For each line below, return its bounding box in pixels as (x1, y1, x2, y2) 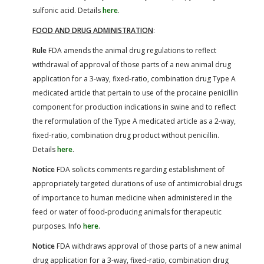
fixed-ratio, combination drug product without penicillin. (32, 130, 219, 140)
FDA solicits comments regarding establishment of (55, 164, 225, 174)
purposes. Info (32, 220, 83, 231)
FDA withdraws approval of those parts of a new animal (55, 240, 242, 251)
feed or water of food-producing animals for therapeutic (32, 206, 222, 217)
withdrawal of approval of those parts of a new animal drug (32, 59, 231, 70)
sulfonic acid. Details (32, 5, 103, 15)
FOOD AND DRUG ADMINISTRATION (32, 25, 153, 35)
